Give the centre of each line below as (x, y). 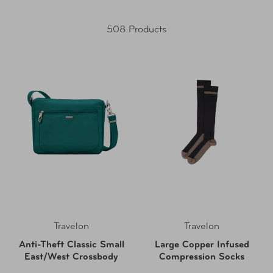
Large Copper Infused (202, 245)
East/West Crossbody (71, 257)
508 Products (136, 30)
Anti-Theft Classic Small (71, 245)
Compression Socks (202, 257)
